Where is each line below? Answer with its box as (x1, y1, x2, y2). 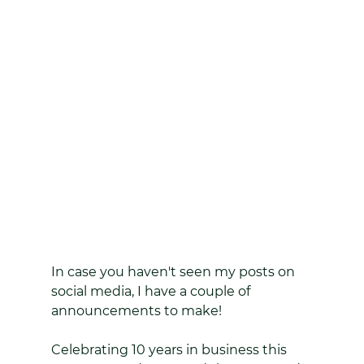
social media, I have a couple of (50, 283, 253, 299)
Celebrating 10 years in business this (50, 341, 290, 357)
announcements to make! (50, 302, 222, 318)
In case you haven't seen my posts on (50, 263, 298, 279)
